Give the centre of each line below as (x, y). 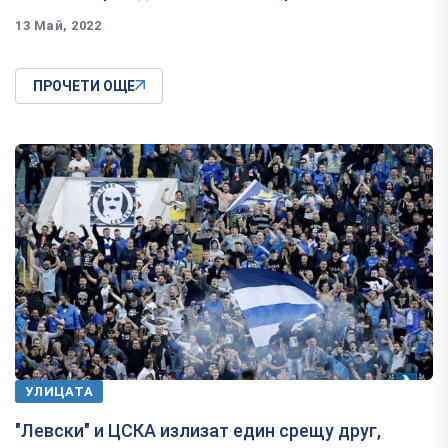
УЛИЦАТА (59, 391)
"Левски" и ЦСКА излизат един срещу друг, (198, 430)
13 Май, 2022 (58, 26)
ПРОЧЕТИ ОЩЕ (84, 86)
